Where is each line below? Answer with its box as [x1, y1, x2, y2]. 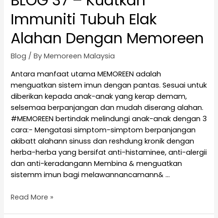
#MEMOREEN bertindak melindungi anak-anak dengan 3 [11, 113, 207, 124]
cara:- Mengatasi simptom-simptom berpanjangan [11, 125, 196, 135]
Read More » [11, 192, 54, 202]
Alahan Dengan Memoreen [11, 28, 204, 49]
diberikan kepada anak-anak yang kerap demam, [11, 91, 187, 101]
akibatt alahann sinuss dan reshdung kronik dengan [11, 136, 195, 146]
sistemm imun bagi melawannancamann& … [11, 169, 170, 180]
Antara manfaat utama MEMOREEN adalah [11, 69, 162, 79]
